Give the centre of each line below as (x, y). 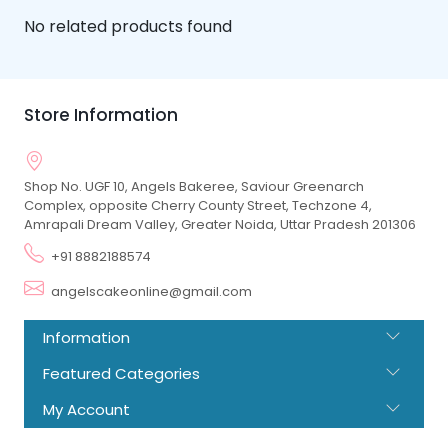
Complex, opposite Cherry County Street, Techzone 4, (198, 205)
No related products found (128, 26)
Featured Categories (121, 373)
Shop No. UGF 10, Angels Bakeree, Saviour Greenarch (194, 186)
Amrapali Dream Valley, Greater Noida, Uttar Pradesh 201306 (220, 224)
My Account (86, 409)
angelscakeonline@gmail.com (151, 291)
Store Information (101, 114)
